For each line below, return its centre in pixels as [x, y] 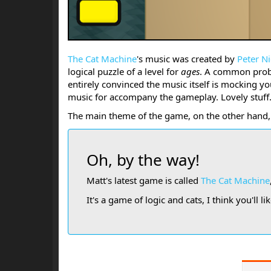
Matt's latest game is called [144, 181]
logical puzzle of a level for [124, 71]
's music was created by [187, 58]
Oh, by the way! [143, 159]
